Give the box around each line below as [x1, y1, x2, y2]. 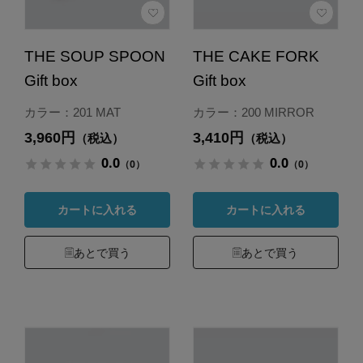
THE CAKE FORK [192, 48, 319, 66]
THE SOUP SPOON [23, 48, 165, 66]
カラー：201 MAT [23, 105, 121, 120]
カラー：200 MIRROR [192, 105, 314, 120]
